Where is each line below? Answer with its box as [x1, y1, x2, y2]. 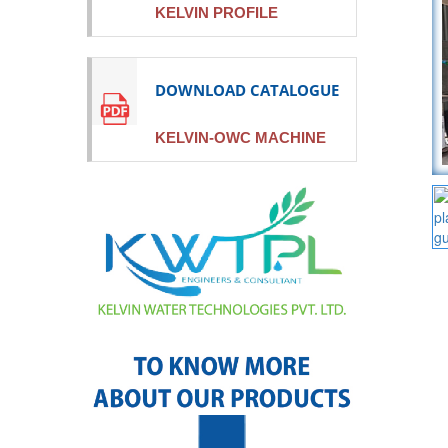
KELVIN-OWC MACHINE [155, 129, 326, 146]
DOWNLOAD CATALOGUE [155, 79, 339, 100]
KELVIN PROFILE [155, 4, 278, 21]
